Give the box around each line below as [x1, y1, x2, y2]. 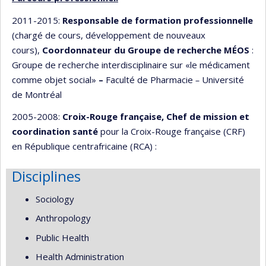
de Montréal [12, 88, 62, 100]
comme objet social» [12, 73, 99, 85]
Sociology [36, 192, 74, 205]
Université [202, 73, 244, 85]
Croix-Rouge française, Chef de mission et [62, 110, 249, 122]
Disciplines [12, 166, 81, 186]
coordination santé [12, 125, 98, 137]
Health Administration [36, 251, 124, 262]
